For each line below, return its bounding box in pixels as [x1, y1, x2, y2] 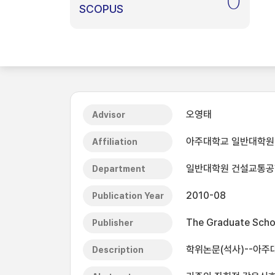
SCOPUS [79, 2, 123, 15]
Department [92, 164, 145, 174]
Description [92, 245, 144, 255]
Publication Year [92, 191, 164, 201]
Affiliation [92, 137, 137, 147]
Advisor [92, 110, 125, 120]
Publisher [92, 218, 133, 228]
